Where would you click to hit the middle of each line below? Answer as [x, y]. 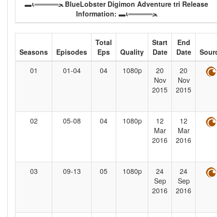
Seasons [34, 52]
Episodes [72, 52]
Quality [132, 52]
